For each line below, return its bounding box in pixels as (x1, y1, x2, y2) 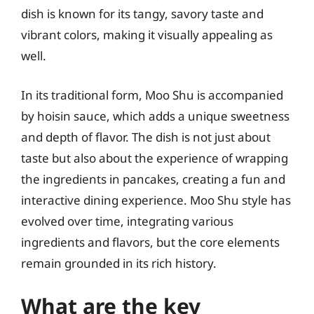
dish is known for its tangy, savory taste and (21, 6, 264, 22)
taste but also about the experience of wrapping (21, 149, 288, 166)
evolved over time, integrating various (21, 212, 233, 229)
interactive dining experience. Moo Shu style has (21, 191, 291, 208)
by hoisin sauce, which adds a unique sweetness (21, 107, 289, 124)
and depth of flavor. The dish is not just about (21, 128, 271, 145)
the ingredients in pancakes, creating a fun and (21, 170, 285, 187)
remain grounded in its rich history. (21, 254, 217, 271)
